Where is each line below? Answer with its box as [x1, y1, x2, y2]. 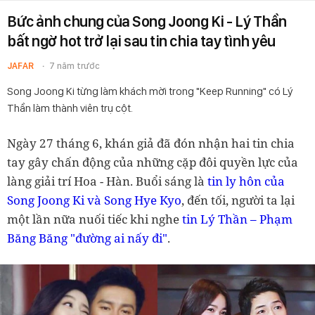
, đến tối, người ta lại [181, 192, 295, 208]
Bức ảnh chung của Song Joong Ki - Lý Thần [7, 12, 287, 30]
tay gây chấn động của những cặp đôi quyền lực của [7, 154, 298, 170]
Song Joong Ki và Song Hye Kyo [7, 192, 181, 208]
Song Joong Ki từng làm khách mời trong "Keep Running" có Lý [7, 84, 292, 98]
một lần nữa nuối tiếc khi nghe [7, 211, 182, 227]
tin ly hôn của [207, 173, 285, 189]
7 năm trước [49, 60, 100, 71]
